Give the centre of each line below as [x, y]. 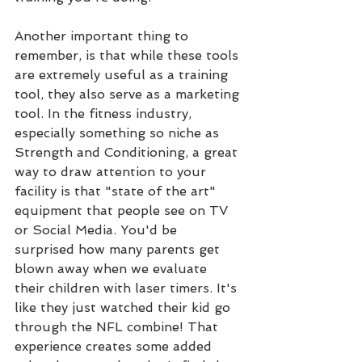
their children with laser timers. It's [128, 288]
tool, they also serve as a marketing [129, 95]
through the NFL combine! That [118, 327]
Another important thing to [103, 36]
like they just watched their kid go [124, 308]
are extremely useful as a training [123, 75]
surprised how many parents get [119, 250]
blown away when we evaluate [113, 269]
